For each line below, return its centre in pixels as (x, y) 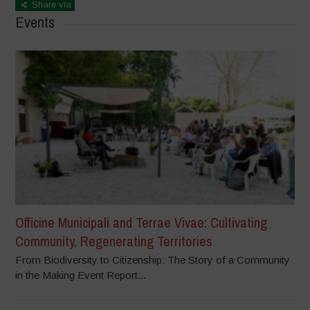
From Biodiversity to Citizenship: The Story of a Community (153, 259)
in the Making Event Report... (81, 275)
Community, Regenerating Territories (114, 241)
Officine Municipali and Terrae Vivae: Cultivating (142, 222)
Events (35, 22)
